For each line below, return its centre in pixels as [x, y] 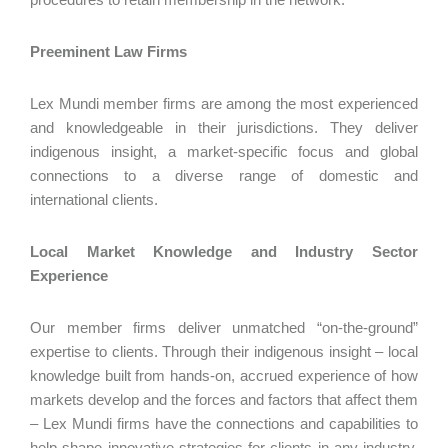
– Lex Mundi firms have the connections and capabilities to [224, 423]
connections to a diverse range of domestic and [224, 175]
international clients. [96, 199]
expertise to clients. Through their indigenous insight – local [224, 351]
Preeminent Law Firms [108, 51]
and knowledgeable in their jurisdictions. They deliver [224, 127]
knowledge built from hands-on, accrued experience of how [224, 375]
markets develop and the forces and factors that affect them [224, 399]
